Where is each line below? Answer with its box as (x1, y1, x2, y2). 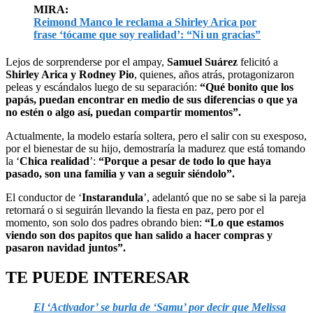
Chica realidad (20, 154, 89, 167)
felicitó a (238, 55, 278, 68)
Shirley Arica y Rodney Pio (6, 68, 134, 80)
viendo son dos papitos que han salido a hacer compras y (6, 228, 272, 241)
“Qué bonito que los (200, 80, 293, 93)
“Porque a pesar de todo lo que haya (99, 154, 271, 167)
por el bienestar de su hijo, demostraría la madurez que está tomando (6, 142, 305, 154)
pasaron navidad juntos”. (6, 241, 126, 254)
